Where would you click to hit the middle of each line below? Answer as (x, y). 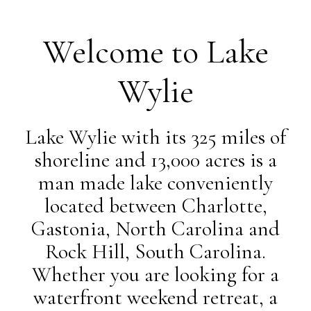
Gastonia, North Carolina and (155, 229)
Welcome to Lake (155, 52)
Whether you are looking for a (155, 275)
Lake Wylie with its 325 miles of (155, 137)
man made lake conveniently (155, 183)
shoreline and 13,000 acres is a (155, 160)
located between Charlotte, (155, 206)
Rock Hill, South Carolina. (155, 252)
